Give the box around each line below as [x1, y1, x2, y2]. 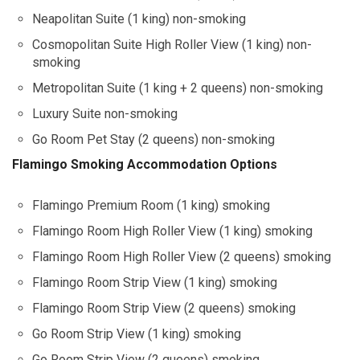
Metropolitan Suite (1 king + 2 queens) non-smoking [32, 80, 323, 96]
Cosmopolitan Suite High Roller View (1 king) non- [32, 37, 312, 53]
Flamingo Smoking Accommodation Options [12, 157, 277, 173]
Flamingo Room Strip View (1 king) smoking [32, 275, 277, 291]
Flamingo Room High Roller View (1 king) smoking [32, 223, 313, 239]
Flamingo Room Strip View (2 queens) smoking [32, 301, 296, 317]
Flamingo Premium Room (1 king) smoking [32, 198, 270, 214]
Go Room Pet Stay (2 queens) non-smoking [32, 132, 275, 148]
